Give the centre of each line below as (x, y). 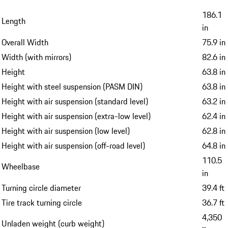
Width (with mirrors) (36, 57)
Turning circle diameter (41, 188)
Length (13, 21)
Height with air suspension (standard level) (75, 102)
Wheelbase (21, 167)
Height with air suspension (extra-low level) (76, 116)
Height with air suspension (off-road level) (73, 146)
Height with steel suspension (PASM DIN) (72, 87)
